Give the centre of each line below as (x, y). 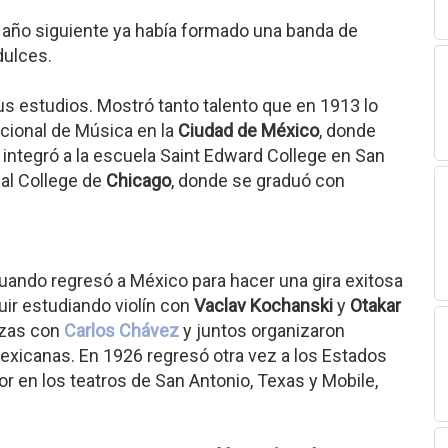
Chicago (138, 180)
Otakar (375, 305)
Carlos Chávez (121, 330)
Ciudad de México (248, 130)
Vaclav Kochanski (263, 305)
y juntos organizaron (262, 330)
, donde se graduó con (258, 180)
